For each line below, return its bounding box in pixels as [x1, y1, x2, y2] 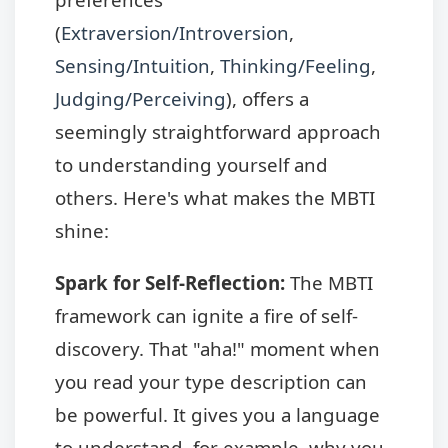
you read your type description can [55, 368, 367, 394]
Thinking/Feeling [220, 52, 371, 78]
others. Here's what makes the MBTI [55, 184, 375, 210]
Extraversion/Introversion [61, 19, 289, 45]
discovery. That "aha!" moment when [55, 335, 380, 361]
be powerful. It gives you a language [55, 401, 380, 427]
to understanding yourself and [55, 151, 328, 177]
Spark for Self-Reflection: [55, 269, 285, 295]
